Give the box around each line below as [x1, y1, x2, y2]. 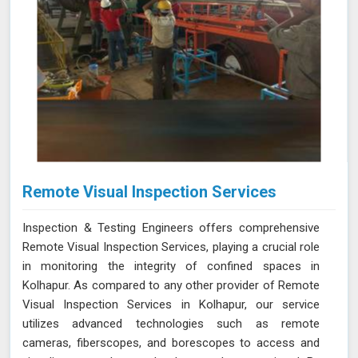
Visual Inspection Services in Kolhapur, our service [22, 296, 320, 312]
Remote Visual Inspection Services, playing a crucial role [22, 239, 320, 254]
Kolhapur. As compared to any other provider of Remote [22, 277, 320, 292]
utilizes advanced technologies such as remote [22, 316, 320, 331]
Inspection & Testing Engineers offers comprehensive [22, 220, 320, 235]
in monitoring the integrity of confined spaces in [22, 258, 320, 273]
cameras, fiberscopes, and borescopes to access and [22, 335, 320, 350]
